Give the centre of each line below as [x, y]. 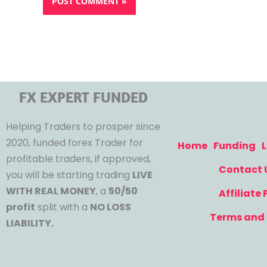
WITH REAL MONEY [51, 191]
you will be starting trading [69, 175]
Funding [234, 145]
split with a [63, 207]
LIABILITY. [30, 223]
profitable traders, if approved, [78, 159]
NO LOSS [111, 207]
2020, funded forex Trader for [74, 143]
